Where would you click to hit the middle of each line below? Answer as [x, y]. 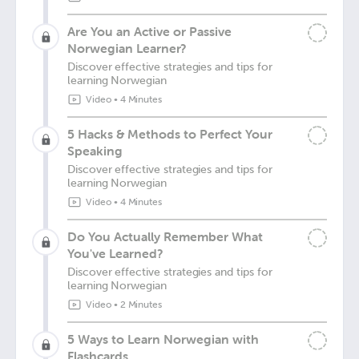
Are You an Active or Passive [149, 31]
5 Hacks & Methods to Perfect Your [170, 134]
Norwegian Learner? [127, 48]
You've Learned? [115, 253]
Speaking [95, 151]
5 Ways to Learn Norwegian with [163, 339]
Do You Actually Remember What [165, 236]
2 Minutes [141, 305]
